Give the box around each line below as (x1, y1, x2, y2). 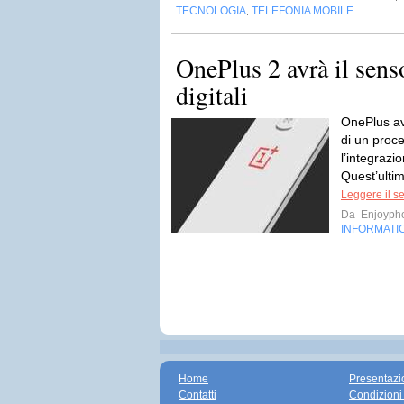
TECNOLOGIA (176, 5, 246, 17)
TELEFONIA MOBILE (252, 5, 353, 17)
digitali (176, 78, 248, 112)
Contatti (179, 389, 216, 401)
